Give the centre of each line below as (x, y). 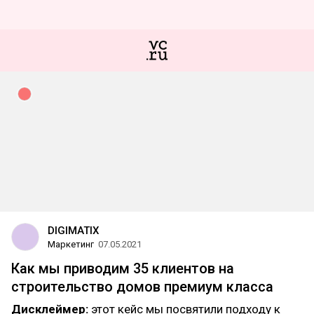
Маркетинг (71, 244)
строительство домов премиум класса (142, 287)
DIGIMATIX (73, 231)
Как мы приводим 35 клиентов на (123, 268)
